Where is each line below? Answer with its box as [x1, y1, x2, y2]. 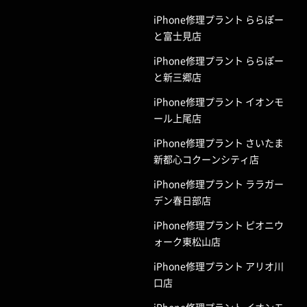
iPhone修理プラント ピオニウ [153, 217, 284, 232]
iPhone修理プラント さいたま [153, 135, 284, 149]
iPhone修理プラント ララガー [153, 176, 284, 191]
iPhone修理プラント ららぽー [153, 12, 284, 26]
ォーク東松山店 [153, 234, 221, 248]
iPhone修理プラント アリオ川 [153, 258, 284, 273]
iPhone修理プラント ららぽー [153, 53, 284, 67]
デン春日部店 [153, 193, 211, 207]
